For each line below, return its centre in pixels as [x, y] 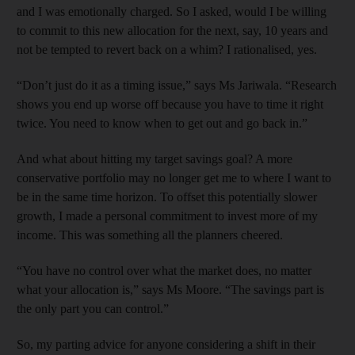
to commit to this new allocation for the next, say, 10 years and [172, 30]
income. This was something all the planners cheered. [150, 235]
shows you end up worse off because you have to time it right [170, 104]
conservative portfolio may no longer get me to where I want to [174, 177]
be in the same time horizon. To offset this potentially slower [167, 197]
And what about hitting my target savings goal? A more [155, 158]
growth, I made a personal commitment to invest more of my [167, 216]
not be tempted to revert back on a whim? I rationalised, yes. [167, 49]
